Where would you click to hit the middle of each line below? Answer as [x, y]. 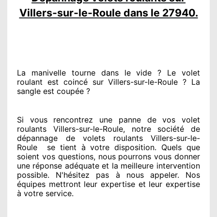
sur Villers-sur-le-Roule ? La [144, 82]
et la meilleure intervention [149, 165]
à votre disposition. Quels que [138, 147]
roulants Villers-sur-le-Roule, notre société [101, 129]
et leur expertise [168, 184]
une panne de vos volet [147, 119]
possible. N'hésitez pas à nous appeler [97, 175]
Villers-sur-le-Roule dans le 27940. [108, 12]
